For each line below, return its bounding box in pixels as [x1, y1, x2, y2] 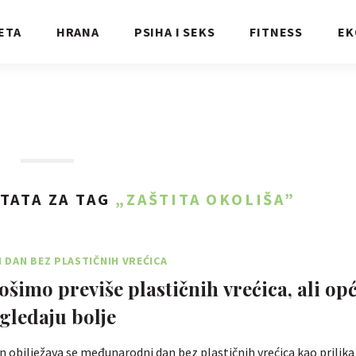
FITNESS [250, 24, 304, 40]
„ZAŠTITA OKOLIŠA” [115, 189, 296, 209]
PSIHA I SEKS [133, 24, 215, 40]
